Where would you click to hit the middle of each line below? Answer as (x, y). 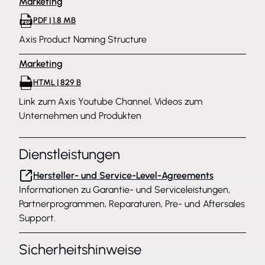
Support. (37, 218)
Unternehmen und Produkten (80, 116)
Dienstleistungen (70, 154)
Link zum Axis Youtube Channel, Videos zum (111, 101)
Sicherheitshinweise (80, 249)
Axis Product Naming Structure (83, 39)
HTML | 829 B (57, 83)
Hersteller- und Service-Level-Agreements (123, 175)
